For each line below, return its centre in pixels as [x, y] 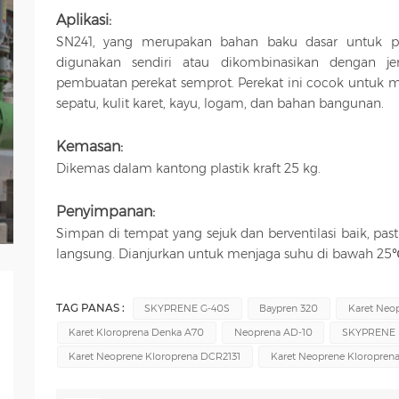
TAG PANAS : [91, 308]
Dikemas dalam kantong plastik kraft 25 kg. [188, 168]
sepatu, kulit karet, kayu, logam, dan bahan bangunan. [220, 103]
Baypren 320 [289, 308]
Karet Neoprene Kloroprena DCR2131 [155, 356]
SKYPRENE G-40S [187, 308]
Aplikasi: [83, 20]
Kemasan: [89, 146]
